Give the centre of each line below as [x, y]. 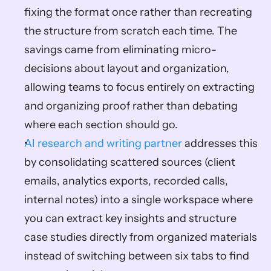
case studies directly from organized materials [141, 237]
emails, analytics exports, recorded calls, [126, 181]
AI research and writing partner [103, 143]
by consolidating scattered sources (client [130, 162]
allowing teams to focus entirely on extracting [139, 87]
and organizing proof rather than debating [131, 106]
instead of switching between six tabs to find [137, 256]
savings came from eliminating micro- [120, 50]
